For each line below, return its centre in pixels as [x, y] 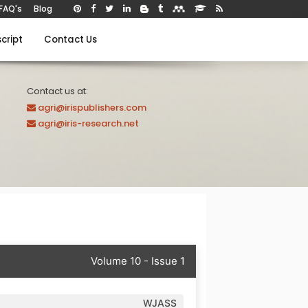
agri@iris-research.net [88, 123]
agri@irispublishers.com [92, 108]
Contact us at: [57, 91]
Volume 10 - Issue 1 [138, 261]
